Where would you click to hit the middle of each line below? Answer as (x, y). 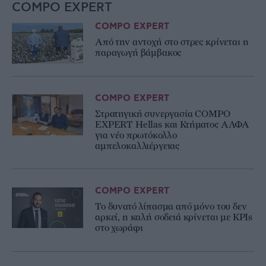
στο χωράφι (119, 228)
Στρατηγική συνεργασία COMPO (163, 114)
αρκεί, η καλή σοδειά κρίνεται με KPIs (174, 218)
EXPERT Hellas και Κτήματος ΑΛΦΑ (172, 124)
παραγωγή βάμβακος (138, 53)
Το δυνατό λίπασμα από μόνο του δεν (171, 207)
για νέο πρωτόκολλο (136, 135)
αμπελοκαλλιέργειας (137, 146)
